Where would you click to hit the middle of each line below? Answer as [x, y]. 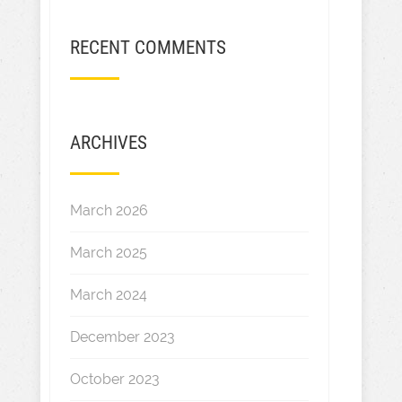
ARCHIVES [108, 143]
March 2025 [108, 253]
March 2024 [108, 295]
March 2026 [109, 210]
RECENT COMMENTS [148, 48]
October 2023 [114, 379]
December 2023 [122, 337]
